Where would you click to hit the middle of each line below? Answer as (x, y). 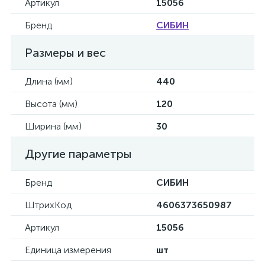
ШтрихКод (48, 205)
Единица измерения (68, 250)
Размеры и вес (65, 53)
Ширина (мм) (53, 126)
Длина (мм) (49, 81)
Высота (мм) (51, 104)
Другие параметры (78, 154)
